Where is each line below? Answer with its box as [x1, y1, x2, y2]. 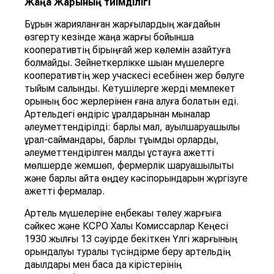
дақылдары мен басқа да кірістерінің [24, 259, 182, 271]
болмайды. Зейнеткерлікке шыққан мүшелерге [24, 57, 224, 69]
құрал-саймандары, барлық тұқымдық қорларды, [24, 134, 219, 146]
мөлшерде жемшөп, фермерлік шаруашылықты [24, 160, 234, 172]
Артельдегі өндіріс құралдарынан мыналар [24, 108, 210, 120]
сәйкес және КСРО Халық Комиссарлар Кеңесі [24, 220, 228, 232]
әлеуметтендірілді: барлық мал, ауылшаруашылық [24, 121, 240, 133]
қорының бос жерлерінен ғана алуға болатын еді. [24, 95, 239, 108]
